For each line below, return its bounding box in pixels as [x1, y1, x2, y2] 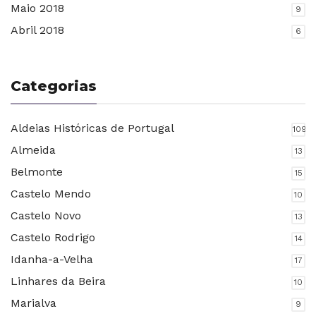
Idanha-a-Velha [11, 253, 93, 267]
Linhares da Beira [11, 274, 106, 288]
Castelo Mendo [11, 187, 91, 201]
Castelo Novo [11, 209, 81, 223]
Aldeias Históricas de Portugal [11, 121, 174, 135]
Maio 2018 [11, 1, 64, 16]
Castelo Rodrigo [11, 231, 95, 245]
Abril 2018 [11, 23, 64, 37]
